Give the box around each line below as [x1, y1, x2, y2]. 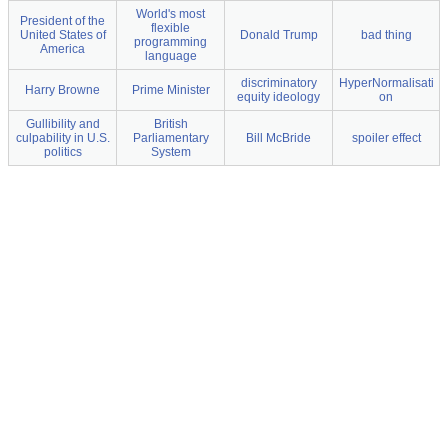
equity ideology [237, 90, 320, 105]
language [144, 49, 197, 64]
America [40, 42, 85, 57]
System [150, 145, 191, 160]
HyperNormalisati [338, 76, 434, 91]
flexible [151, 21, 190, 36]
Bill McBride [246, 131, 311, 146]
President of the [20, 14, 105, 29]
